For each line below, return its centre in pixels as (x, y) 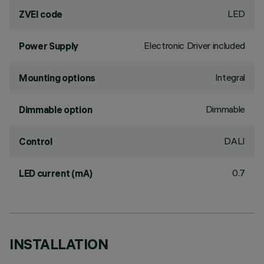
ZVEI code (41, 14)
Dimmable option (56, 110)
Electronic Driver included (194, 45)
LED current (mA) (56, 173)
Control (36, 141)
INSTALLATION (59, 244)
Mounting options (57, 78)
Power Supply (49, 46)
